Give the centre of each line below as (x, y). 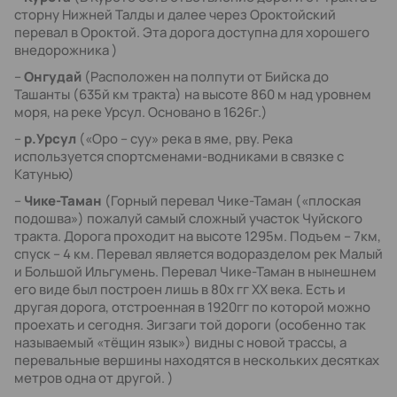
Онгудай (53, 77)
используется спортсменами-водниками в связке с (179, 156)
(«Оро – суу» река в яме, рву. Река (184, 139)
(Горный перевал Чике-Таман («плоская (231, 201)
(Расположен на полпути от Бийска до (205, 77)
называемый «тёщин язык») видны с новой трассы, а (180, 343)
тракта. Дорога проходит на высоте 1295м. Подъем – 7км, (198, 236)
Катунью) (44, 174)
